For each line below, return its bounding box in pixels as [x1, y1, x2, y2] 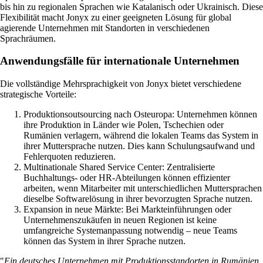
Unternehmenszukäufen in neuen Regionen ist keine [23, 215, 217, 225]
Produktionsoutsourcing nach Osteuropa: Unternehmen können [23, 109, 257, 120]
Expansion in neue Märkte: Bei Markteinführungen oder [23, 204, 231, 215]
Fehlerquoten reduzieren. [23, 151, 116, 162]
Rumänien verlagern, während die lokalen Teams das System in [23, 130, 258, 141]
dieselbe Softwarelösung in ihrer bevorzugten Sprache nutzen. [23, 194, 252, 204]
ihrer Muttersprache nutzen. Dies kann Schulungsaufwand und [23, 141, 255, 151]
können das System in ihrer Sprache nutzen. [23, 236, 186, 247]
